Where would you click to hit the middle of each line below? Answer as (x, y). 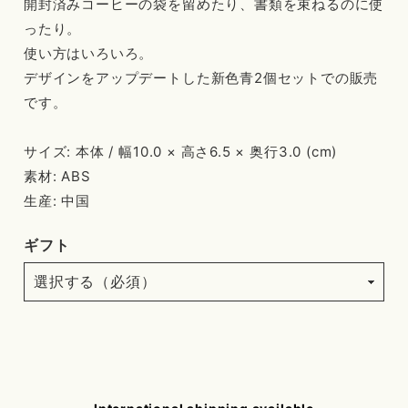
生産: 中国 (57, 201)
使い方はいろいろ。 (89, 53)
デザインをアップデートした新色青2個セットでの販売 (201, 78)
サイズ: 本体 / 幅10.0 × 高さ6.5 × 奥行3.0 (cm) (181, 152)
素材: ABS (57, 176)
